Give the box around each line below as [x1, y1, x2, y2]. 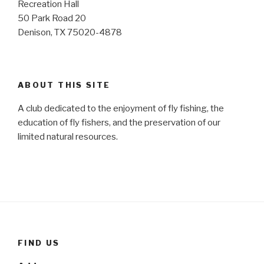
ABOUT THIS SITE [18, 80, 111, 90]
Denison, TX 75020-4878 [18, 27, 122, 38]
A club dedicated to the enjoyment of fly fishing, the [18, 103, 224, 114]
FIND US [18, 237, 60, 247]
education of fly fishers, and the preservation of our [18, 117, 220, 128]
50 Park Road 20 [18, 13, 86, 24]
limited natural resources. [18, 131, 118, 142]
